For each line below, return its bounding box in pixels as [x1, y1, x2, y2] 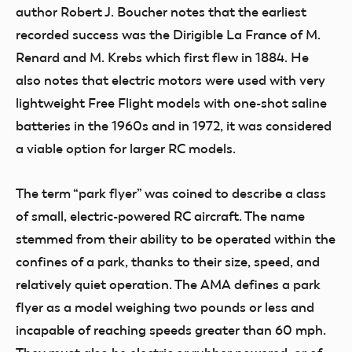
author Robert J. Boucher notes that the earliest [16, 4, 306, 20]
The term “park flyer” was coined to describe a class [16, 185, 326, 201]
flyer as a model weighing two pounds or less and [16, 299, 314, 315]
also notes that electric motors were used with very [16, 72, 325, 88]
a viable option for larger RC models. [16, 141, 236, 156]
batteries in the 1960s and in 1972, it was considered [16, 118, 332, 134]
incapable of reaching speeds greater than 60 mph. [16, 322, 326, 338]
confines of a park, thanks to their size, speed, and [16, 254, 320, 269]
